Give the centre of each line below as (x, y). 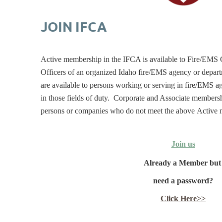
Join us (183, 144)
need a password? (183, 181)
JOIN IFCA (74, 26)
